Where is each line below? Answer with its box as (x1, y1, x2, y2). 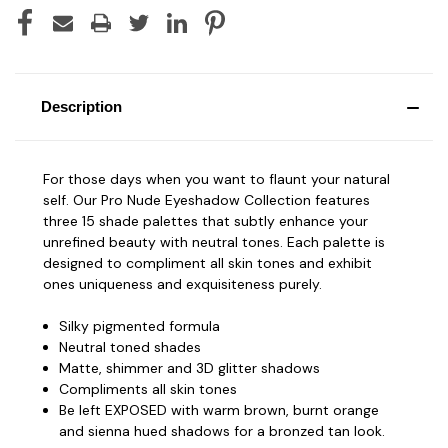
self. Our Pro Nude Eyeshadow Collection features (43, 190, 370, 209)
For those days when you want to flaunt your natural (43, 169, 390, 188)
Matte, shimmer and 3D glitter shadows (59, 358, 321, 377)
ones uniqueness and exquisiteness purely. (43, 274, 322, 293)
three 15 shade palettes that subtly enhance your (43, 211, 368, 230)
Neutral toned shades (59, 337, 202, 356)
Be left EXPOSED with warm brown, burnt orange (59, 400, 380, 419)
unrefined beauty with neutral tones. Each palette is (43, 232, 385, 251)
